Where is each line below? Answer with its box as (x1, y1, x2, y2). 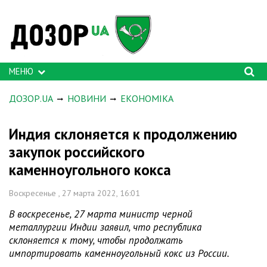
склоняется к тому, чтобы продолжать (9, 234, 183, 247)
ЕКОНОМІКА (120, 92, 173, 104)
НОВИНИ (67, 92, 106, 104)
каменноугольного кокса (9, 160, 171, 179)
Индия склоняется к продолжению (9, 125, 237, 144)
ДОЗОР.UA (9, 92, 53, 104)
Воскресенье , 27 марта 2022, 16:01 (9, 188, 140, 198)
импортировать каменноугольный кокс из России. (9, 247, 229, 260)
